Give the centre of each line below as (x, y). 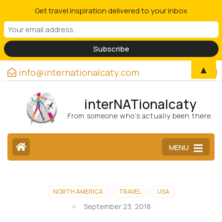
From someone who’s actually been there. (140, 115)
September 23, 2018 (117, 206)
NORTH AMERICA (78, 192)
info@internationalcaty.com (79, 72)
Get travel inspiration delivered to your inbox (111, 11)
